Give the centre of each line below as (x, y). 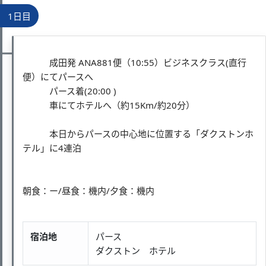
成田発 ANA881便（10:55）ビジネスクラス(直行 (134, 62)
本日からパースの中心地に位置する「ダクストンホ (138, 133)
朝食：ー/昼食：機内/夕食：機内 (88, 190)
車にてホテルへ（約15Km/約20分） (109, 105)
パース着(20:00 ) (69, 91)
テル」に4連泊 (52, 148)
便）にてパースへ (58, 76)
